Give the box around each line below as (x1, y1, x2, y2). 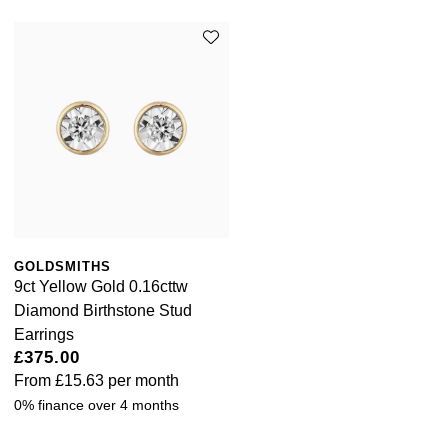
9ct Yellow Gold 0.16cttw (14, 277, 188, 295)
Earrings (14, 325, 74, 343)
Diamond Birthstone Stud (14, 301, 192, 319)
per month (104, 371, 179, 389)
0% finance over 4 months (14, 396, 179, 413)
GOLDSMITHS (14, 258, 111, 274)
